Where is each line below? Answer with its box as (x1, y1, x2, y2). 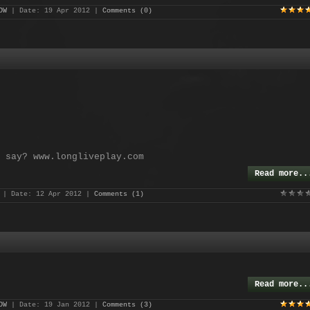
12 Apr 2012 (36, 190, 82, 198)
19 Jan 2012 (44, 301, 90, 309)
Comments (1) (94, 190, 144, 198)
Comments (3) (102, 301, 152, 309)
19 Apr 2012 (44, 7, 90, 15)
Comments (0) (102, 7, 152, 15)
